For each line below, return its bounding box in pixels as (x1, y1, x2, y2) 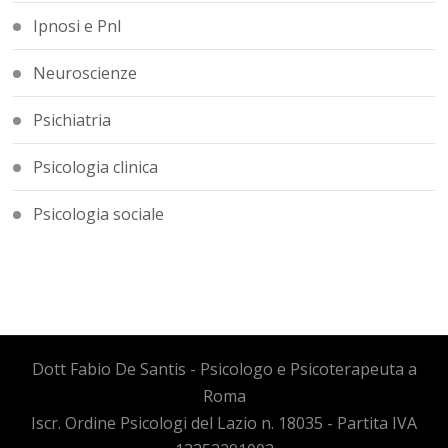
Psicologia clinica (33, 156, 159, 179)
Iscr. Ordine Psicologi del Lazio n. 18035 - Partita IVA (31, 412, 417, 435)
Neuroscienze (33, 62, 138, 85)
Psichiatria (33, 109, 112, 132)
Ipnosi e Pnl (33, 15, 122, 38)
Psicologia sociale (33, 203, 165, 226)
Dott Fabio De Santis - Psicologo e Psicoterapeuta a (31, 358, 417, 381)
